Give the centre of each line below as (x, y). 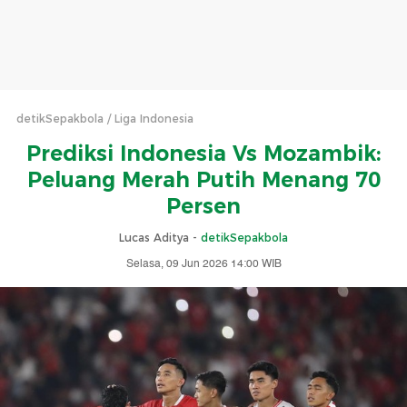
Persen (203, 206)
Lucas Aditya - (160, 238)
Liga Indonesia (154, 119)
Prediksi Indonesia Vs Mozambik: (203, 154)
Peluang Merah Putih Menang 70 (203, 180)
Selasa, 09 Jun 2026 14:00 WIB (203, 264)
